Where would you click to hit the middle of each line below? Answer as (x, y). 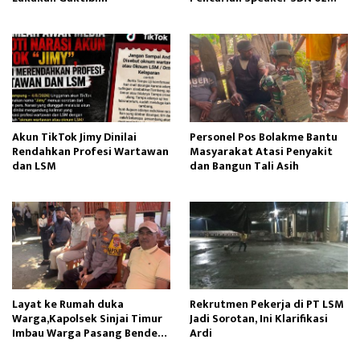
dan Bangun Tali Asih (244, 166)
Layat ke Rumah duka (68, 304)
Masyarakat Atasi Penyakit (261, 151)
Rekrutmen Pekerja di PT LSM (267, 304)
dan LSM (34, 166)
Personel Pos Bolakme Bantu (264, 137)
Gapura (209, 13)
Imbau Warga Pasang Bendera (90, 333)
